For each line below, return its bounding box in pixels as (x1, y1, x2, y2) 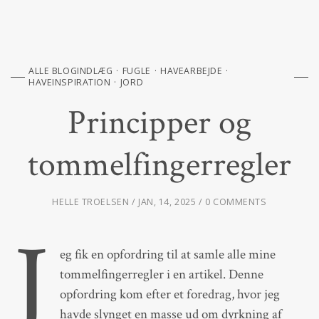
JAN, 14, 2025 (137, 196, 199, 209)
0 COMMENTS (204, 196, 267, 209)
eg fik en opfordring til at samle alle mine (59, 245, 276, 263)
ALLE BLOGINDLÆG (28, 65, 113, 78)
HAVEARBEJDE (160, 65, 223, 78)
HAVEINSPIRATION (28, 76, 111, 89)
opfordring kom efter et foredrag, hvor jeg (59, 285, 280, 303)
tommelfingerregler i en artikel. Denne (59, 265, 263, 283)
